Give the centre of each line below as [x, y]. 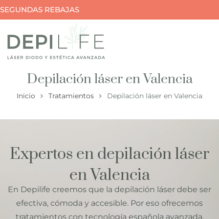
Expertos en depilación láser [109, 154]
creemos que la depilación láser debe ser [131, 189]
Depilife [35, 189]
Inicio [26, 96]
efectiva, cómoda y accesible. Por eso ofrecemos [109, 203]
